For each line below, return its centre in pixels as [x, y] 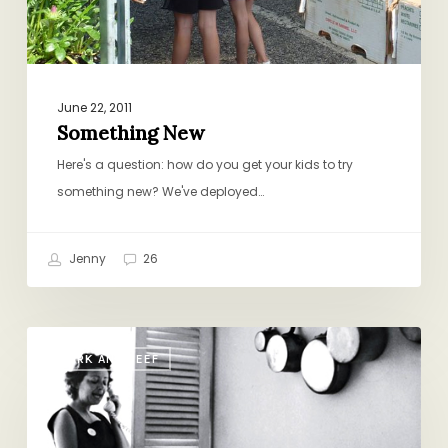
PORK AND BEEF [108, 358]
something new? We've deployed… [160, 191]
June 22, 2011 [94, 107]
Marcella [56, 339]
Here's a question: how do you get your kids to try [204, 164]
